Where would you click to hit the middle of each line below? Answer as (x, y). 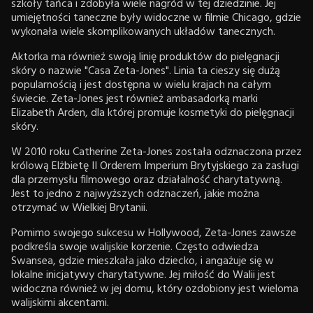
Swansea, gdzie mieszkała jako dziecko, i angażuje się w (143, 261)
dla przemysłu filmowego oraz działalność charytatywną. (147, 180)
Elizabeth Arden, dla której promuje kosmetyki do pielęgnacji (153, 113)
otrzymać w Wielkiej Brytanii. (79, 208)
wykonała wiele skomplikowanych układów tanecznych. (143, 32)
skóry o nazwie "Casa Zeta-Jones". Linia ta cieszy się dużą (146, 71)
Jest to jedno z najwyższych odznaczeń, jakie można (135, 194)
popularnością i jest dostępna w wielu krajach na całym (141, 85)
